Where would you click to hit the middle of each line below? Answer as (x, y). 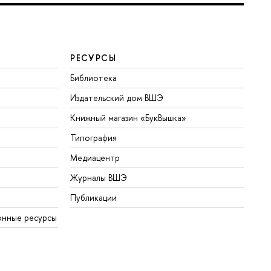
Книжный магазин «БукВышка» (129, 117)
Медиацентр (95, 157)
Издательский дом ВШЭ (117, 97)
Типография (94, 137)
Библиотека (94, 77)
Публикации (94, 197)
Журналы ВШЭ (99, 177)
